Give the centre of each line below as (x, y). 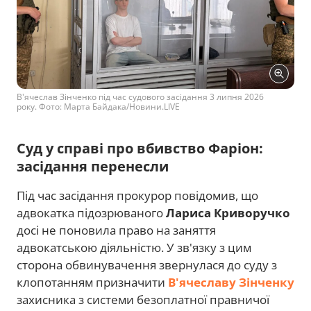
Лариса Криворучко (228, 212)
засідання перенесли (93, 166)
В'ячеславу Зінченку (231, 282)
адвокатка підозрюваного (91, 212)
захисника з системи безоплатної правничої (143, 299)
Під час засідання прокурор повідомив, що (137, 195)
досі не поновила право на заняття (116, 230)
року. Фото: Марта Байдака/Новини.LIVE (98, 106)
